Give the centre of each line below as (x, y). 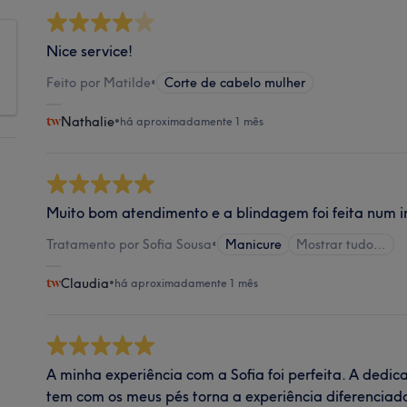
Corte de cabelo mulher (234, 83)
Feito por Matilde (98, 83)
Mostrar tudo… (341, 244)
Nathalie (87, 122)
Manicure (253, 244)
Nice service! (89, 51)
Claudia (84, 283)
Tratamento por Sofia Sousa (129, 244)
